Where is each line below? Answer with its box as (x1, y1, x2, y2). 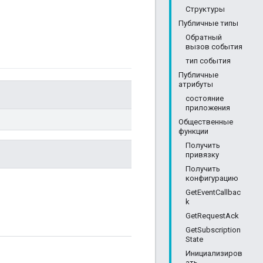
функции (178, 127, 208, 136)
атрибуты (178, 80, 213, 89)
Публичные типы (178, 19, 238, 28)
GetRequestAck (186, 211, 239, 220)
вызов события (186, 42, 242, 51)
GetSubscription (186, 225, 241, 234)
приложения (186, 103, 230, 112)
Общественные (178, 117, 233, 126)
